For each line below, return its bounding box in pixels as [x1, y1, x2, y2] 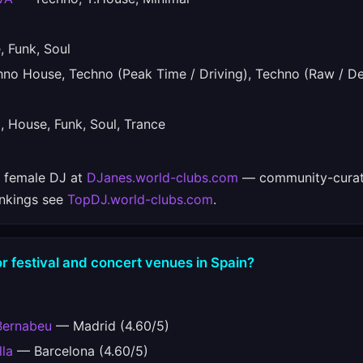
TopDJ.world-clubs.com [67, 191, 213, 207]
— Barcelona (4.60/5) [13, 343, 148, 359]
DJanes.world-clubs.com [87, 169, 238, 186]
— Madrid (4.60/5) [52, 318, 169, 334]
